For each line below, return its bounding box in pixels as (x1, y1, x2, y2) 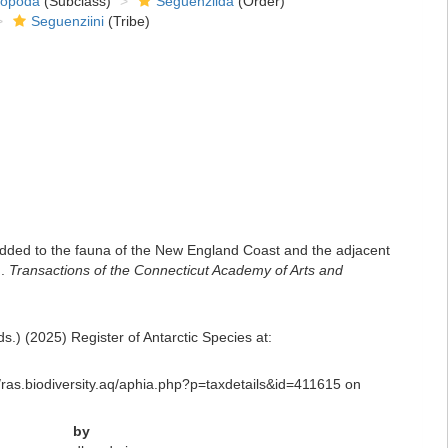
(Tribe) (103, 13, 150, 29)
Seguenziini (30, 13, 104, 29)
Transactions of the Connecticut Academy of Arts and (8, 262, 343, 278)
